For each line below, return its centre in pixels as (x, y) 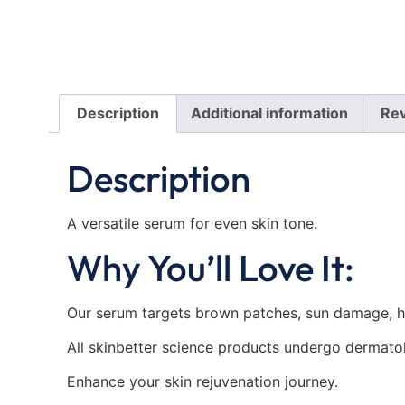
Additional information (270, 113)
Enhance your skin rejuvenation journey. (202, 382)
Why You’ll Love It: (210, 267)
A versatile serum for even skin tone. (192, 224)
